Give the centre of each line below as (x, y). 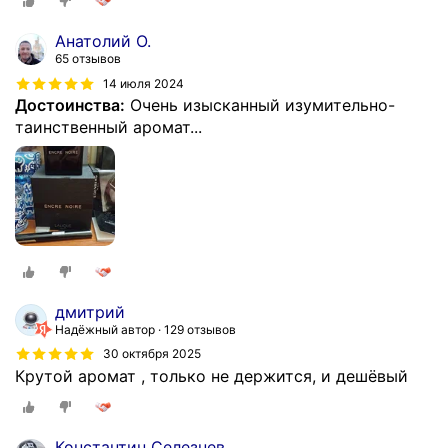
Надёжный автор (105, 329)
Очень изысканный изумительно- (260, 105)
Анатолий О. (103, 41)
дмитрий (90, 311)
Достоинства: (70, 105)
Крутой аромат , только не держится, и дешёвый (211, 375)
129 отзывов (200, 329)
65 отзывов (88, 58)
